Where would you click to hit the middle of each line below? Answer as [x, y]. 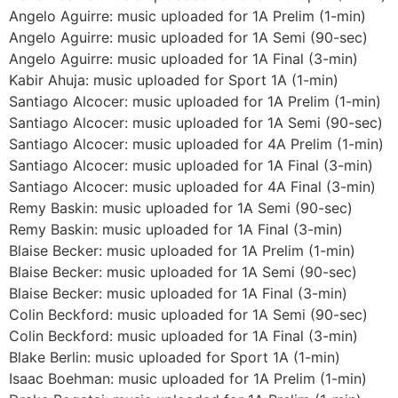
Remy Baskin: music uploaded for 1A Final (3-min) [176, 229]
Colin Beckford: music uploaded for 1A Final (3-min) [183, 335]
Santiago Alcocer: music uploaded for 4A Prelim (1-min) [196, 143]
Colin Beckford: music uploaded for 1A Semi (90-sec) [188, 314]
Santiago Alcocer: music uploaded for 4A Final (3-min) [192, 186]
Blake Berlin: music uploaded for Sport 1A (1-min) [175, 357]
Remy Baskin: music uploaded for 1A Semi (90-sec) [181, 207]
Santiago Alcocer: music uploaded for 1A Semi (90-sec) [196, 122]
